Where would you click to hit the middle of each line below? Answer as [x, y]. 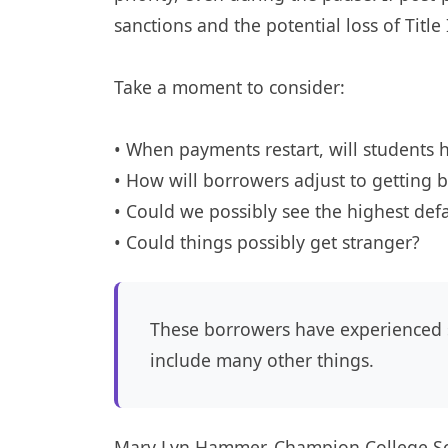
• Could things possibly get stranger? [267, 242]
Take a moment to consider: [229, 87]
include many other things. [262, 360]
